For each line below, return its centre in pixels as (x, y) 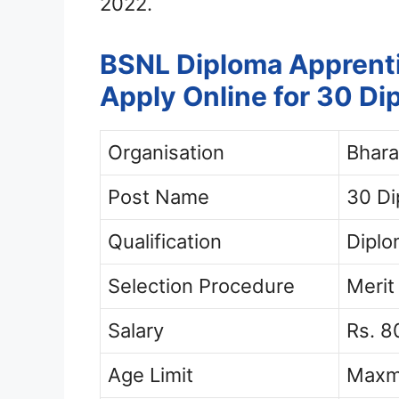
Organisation (166, 153)
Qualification (165, 242)
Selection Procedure (201, 286)
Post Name (159, 197)
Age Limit (151, 375)
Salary (136, 331)
